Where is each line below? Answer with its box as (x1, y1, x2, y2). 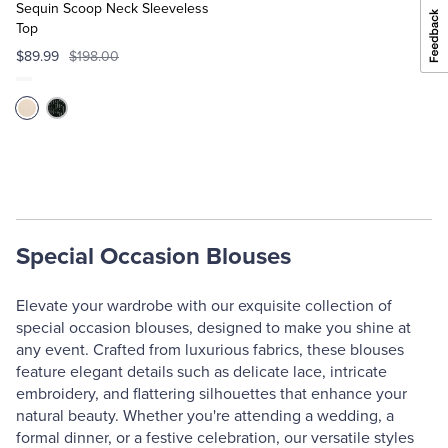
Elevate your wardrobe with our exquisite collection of (16, 296, 392, 316)
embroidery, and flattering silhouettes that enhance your (16, 384, 407, 404)
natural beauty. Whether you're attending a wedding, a (16, 406, 394, 426)
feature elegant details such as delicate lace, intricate (16, 362, 387, 382)
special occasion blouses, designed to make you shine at (16, 318, 411, 338)
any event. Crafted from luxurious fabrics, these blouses (16, 340, 404, 360)
